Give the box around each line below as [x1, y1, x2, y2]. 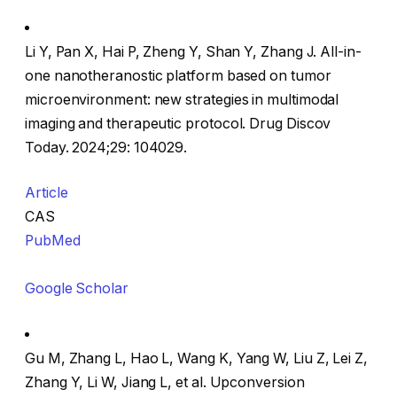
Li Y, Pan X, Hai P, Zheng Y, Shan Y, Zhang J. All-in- [25, 43, 362, 60]
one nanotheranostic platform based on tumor [25, 66, 331, 84]
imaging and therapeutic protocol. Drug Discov [25, 114, 331, 132]
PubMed [25, 232, 81, 250]
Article [25, 184, 68, 202]
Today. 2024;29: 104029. [25, 138, 188, 156]
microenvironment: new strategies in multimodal [25, 90, 339, 108]
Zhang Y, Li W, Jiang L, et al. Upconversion [25, 373, 305, 391]
